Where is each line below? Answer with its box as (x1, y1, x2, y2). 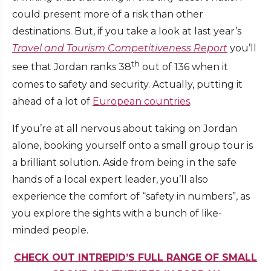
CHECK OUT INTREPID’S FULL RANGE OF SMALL (14, 251, 257, 263)
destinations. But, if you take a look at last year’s (12, 25, 241, 38)
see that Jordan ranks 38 (12, 61, 131, 73)
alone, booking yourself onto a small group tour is (12, 139, 253, 151)
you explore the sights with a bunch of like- (12, 207, 222, 219)
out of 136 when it (140, 61, 228, 73)
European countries (93, 95, 190, 107)
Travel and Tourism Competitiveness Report (12, 42, 227, 54)
